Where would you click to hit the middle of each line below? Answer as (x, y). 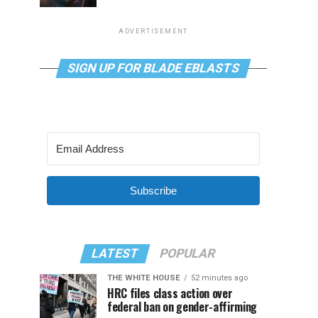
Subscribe (153, 191)
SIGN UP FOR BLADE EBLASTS (153, 68)
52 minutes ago (219, 278)
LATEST (115, 253)
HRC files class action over (170, 293)
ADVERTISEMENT (153, 31)
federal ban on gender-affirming (182, 307)
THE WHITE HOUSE (144, 278)
